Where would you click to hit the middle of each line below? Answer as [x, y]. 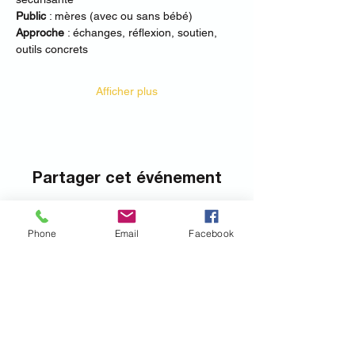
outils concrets [53, 49]
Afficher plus [127, 91]
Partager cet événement [127, 179]
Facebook [211, 233]
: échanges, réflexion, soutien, [142, 32]
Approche [40, 32]
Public [31, 16]
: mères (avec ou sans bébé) [121, 16]
